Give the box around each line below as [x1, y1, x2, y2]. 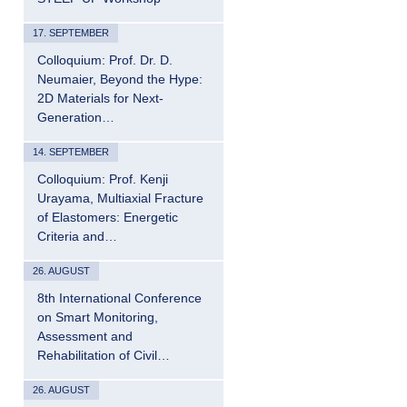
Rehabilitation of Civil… [37, 348, 170, 362]
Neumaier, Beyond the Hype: [37, 72, 203, 86]
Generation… [37, 110, 114, 124]
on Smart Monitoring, [37, 310, 158, 324]
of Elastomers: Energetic [37, 210, 178, 224]
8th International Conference [37, 291, 202, 305]
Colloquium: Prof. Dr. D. [37, 53, 173, 67]
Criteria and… [37, 229, 117, 243]
